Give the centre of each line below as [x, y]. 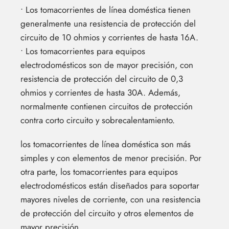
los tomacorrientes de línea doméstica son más [106, 144]
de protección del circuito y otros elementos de [107, 213]
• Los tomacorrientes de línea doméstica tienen [106, 10]
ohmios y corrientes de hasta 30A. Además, [100, 93]
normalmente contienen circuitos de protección [107, 107]
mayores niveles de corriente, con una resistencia [110, 200]
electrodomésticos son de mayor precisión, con [107, 65]
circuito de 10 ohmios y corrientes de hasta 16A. [109, 38]
